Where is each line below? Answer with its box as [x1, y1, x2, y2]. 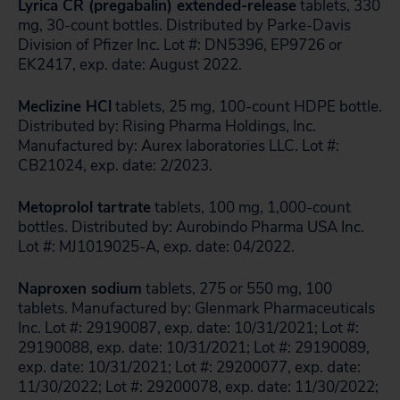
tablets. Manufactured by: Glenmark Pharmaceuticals [18, 298, 375, 319]
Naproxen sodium [18, 279, 142, 299]
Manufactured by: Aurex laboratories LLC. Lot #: [18, 136, 339, 156]
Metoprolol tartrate [18, 197, 151, 218]
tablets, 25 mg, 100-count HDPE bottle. [112, 96, 382, 117]
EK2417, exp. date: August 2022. [18, 54, 242, 75]
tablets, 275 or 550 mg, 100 [142, 279, 332, 299]
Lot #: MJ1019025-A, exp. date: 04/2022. [18, 237, 295, 257]
